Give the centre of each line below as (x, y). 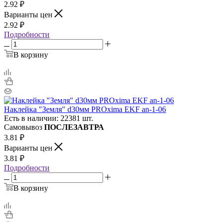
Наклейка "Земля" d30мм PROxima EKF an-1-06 (85, 109)
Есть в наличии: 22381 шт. (49, 118)
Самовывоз (24, 127)
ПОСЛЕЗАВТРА (74, 127)
